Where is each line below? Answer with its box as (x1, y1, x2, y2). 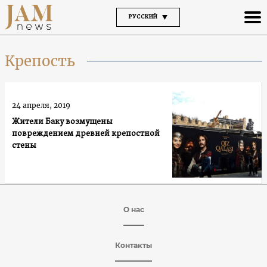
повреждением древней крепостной (12, 128, 160, 139)
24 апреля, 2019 (12, 100, 70, 110)
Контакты (115, 240, 152, 250)
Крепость (5, 51, 75, 70)
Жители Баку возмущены (12, 116, 113, 127)
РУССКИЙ (128, 13, 157, 21)
